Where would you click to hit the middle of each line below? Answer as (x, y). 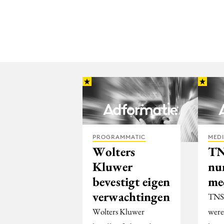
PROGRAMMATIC (119, 136)
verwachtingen (131, 196)
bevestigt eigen (131, 181)
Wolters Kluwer (118, 211)
